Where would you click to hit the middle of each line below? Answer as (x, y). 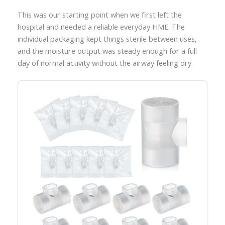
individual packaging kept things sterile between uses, (107, 38)
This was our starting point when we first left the (99, 14)
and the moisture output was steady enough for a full (107, 50)
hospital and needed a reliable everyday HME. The (101, 26)
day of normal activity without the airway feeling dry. (105, 63)
